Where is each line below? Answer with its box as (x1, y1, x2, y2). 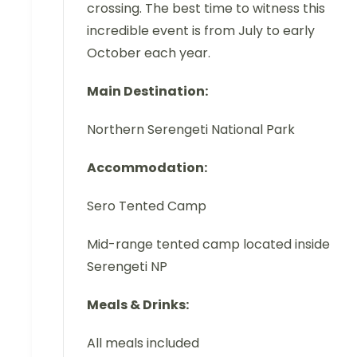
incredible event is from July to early (87, 22, 315, 41)
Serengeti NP (87, 257, 167, 277)
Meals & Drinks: (87, 296, 189, 315)
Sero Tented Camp (87, 197, 206, 216)
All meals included (87, 334, 199, 353)
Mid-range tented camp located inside (87, 235, 330, 254)
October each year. (87, 44, 210, 63)
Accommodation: (87, 159, 207, 178)
